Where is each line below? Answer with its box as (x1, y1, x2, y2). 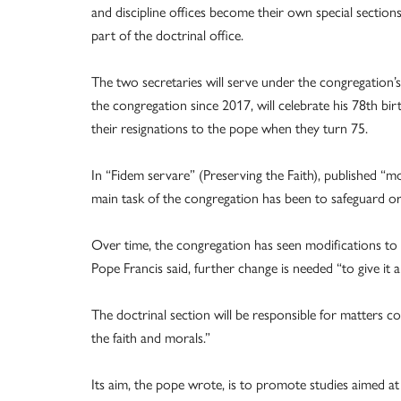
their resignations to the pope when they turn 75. (91, 117, 368, 139)
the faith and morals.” (91, 327, 210, 348)
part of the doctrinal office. (91, 24, 243, 46)
